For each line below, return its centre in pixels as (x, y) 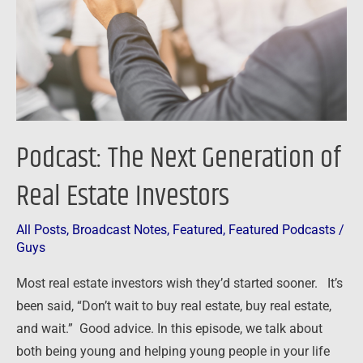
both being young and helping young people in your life (173, 351)
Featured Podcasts (282, 231)
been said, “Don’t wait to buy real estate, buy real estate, (174, 306)
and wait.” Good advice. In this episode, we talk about (169, 329)
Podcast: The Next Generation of (179, 158)
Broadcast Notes (120, 231)
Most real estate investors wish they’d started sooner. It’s (179, 283)
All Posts (41, 231)
